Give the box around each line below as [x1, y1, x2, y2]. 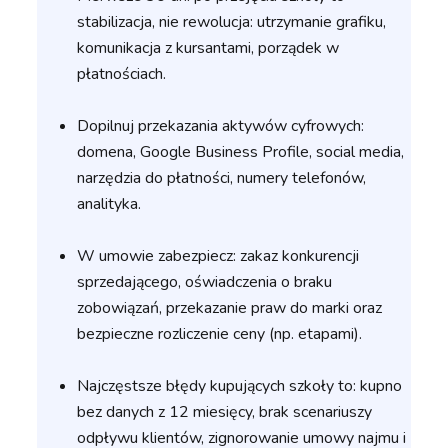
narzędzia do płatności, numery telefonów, [77, 167, 367, 190]
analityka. [77, 193, 142, 216]
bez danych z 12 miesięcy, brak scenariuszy [77, 401, 373, 424]
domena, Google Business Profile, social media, [77, 141, 405, 164]
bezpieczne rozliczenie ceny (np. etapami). [77, 323, 363, 346]
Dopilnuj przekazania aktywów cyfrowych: [77, 115, 365, 138]
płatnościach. [77, 63, 167, 86]
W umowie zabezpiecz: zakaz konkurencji [77, 245, 360, 268]
